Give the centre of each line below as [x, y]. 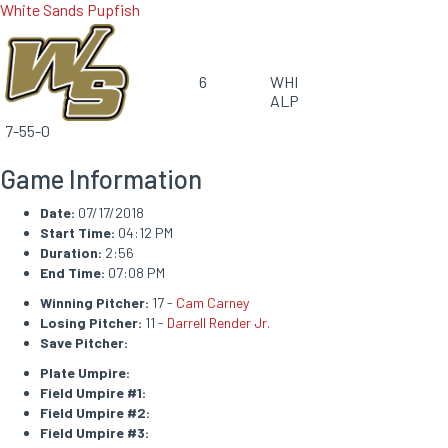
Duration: [71, 252]
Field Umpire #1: [93, 392]
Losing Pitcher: [91, 322]
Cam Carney [212, 302]
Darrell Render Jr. [218, 322]
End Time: [72, 272]
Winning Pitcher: [94, 302]
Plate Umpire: [85, 372]
